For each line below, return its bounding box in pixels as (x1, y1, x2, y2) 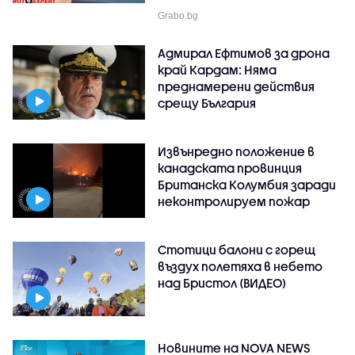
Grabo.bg (158, 10, 199, 21)
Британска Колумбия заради (158, 177, 337, 192)
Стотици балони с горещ (158, 242, 316, 257)
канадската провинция (158, 160, 303, 175)
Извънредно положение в (158, 143, 315, 158)
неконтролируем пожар (158, 193, 311, 208)
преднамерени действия (158, 78, 315, 94)
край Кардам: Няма (158, 62, 277, 77)
